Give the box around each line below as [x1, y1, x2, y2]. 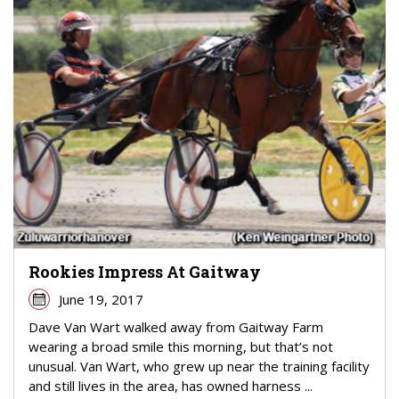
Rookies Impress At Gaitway [28, 261, 261, 283]
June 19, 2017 [58, 290, 143, 309]
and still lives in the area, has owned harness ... [28, 377, 313, 395]
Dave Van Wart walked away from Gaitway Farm [28, 318, 323, 337]
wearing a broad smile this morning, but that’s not [28, 338, 333, 356]
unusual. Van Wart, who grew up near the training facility [28, 357, 370, 376]
